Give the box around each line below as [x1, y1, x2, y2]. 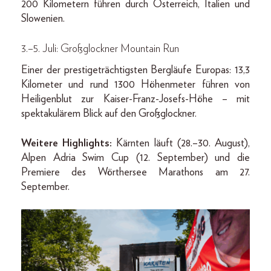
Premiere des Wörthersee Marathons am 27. [21, 166, 250, 178]
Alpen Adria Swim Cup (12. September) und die [21, 152, 250, 163]
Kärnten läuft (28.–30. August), [112, 137, 250, 149]
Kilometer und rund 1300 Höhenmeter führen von [21, 79, 250, 90]
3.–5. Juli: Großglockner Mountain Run [21, 43, 179, 54]
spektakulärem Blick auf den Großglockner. [21, 108, 197, 119]
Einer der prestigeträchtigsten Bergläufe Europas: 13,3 [21, 64, 250, 76]
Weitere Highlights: [21, 137, 113, 149]
